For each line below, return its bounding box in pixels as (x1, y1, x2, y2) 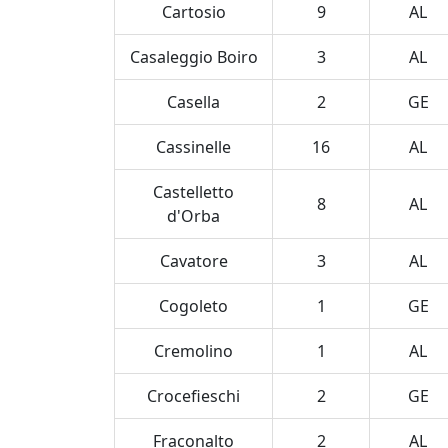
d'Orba (167, 205, 220, 227)
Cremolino (154, 340, 233, 362)
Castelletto (153, 181, 234, 203)
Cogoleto (159, 295, 228, 317)
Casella (167, 91, 220, 113)
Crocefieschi (147, 385, 240, 407)
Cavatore (159, 250, 228, 272)
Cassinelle (156, 136, 231, 158)
